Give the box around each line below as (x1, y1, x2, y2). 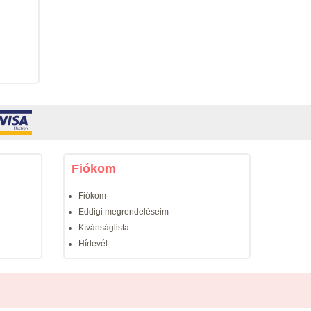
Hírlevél (78, 239, 108, 249)
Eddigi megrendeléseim (78, 207, 169, 217)
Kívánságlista (78, 223, 129, 233)
